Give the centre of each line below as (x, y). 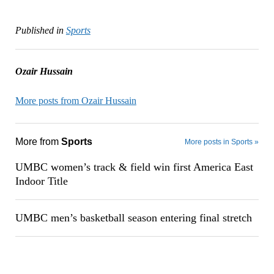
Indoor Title (41, 181)
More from (38, 141)
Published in (39, 30)
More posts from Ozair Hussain (76, 100)
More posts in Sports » (222, 142)
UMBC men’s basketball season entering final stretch (133, 217)
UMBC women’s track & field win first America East (134, 167)
